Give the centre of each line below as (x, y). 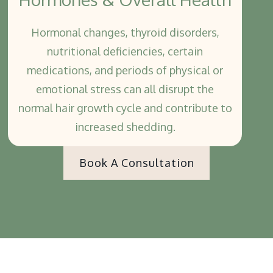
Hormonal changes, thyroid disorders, (125, 33)
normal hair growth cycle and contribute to (125, 108)
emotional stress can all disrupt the (125, 89)
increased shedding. (125, 127)
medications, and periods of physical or (125, 70)
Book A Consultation (136, 162)
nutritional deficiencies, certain (125, 51)
